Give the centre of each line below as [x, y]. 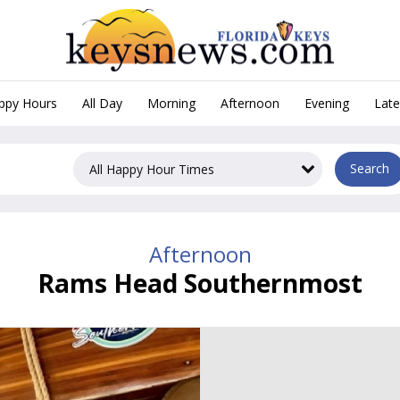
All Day [102, 103]
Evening [327, 103]
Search [369, 169]
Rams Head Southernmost [200, 283]
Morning [171, 103]
